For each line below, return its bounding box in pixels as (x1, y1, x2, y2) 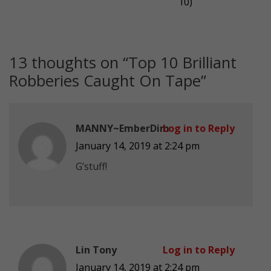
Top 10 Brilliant (128, 51, 237, 73)
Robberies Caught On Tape (9, 70, 201, 91)
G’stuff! (76, 159, 107, 173)
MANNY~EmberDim (76, 121, 169, 135)
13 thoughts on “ (9, 51, 128, 73)
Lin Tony (76, 243, 117, 256)
